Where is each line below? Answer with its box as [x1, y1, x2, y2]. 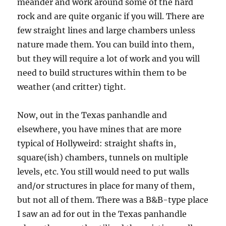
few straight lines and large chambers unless [17, 25, 196, 36]
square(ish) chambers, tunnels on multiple [17, 152, 189, 163]
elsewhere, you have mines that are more [17, 124, 182, 135]
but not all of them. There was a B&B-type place [17, 195, 209, 205]
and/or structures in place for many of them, [17, 181, 195, 191]
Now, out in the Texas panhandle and [17, 110, 167, 121]
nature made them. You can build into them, [17, 39, 195, 50]
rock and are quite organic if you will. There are [17, 11, 205, 22]
